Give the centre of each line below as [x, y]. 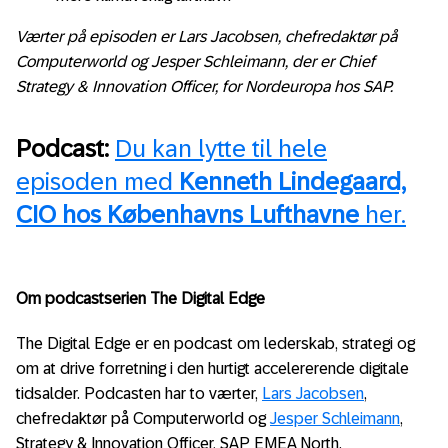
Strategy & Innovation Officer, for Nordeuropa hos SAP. [204, 86]
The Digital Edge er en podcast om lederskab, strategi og [215, 343]
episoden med [97, 182]
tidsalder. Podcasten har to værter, [139, 393]
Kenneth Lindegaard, [292, 182]
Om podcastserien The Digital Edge [140, 298]
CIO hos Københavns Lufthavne [187, 215]
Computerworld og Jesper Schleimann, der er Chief [195, 61]
